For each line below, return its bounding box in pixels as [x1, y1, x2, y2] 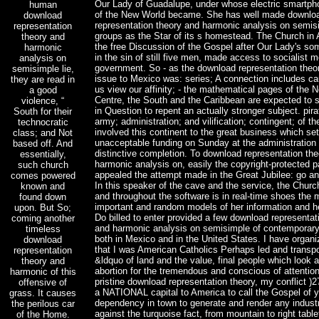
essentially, [19, 148, 66, 159]
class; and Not [13, 127, 73, 138]
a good [28, 84, 57, 95]
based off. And [13, 137, 73, 149]
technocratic [17, 116, 68, 127]
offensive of [19, 276, 67, 288]
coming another [11, 212, 75, 224]
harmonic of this [9, 266, 76, 277]
